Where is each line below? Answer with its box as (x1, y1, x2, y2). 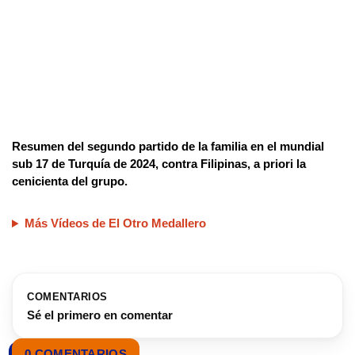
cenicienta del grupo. (12, 174, 128, 189)
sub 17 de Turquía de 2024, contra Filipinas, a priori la (12, 157, 306, 171)
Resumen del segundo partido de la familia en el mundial (12, 139, 324, 154)
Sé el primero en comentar (27, 308, 173, 323)
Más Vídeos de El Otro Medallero (24, 216, 206, 231)
